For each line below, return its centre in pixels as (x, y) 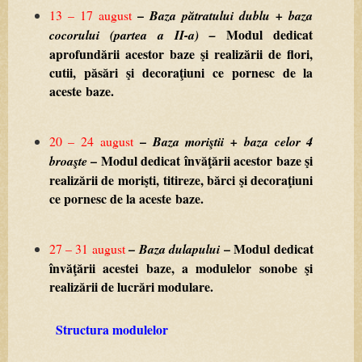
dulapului (195, 248)
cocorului (74, 34)
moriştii (205, 141)
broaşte (68, 160)
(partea (128, 34)
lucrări (135, 286)
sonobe (278, 267)
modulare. (185, 286)
